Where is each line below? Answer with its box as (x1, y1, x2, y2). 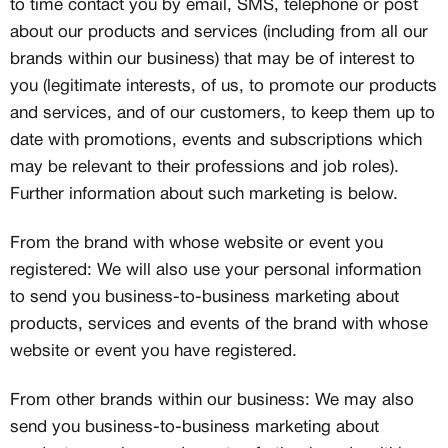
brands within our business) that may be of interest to (10, 52, 415, 67)
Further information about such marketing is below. (10, 187, 398, 202)
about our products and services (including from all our (10, 25, 428, 40)
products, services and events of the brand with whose (10, 317, 428, 332)
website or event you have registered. (10, 344, 297, 359)
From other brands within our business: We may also (10, 393, 414, 408)
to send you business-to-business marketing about (10, 290, 399, 305)
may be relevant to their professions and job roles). (10, 160, 399, 175)
